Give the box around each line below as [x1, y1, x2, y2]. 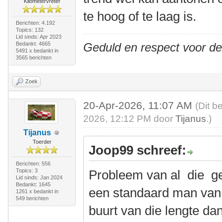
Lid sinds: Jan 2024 [15, 174, 62, 180]
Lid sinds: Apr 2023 [15, 34, 61, 40]
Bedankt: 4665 [15, 41, 51, 47]
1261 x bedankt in [15, 188, 58, 194]
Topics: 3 [15, 167, 38, 173]
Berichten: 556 [15, 161, 51, 166]
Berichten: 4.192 [15, 20, 55, 26]
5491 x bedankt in [15, 48, 58, 54]
